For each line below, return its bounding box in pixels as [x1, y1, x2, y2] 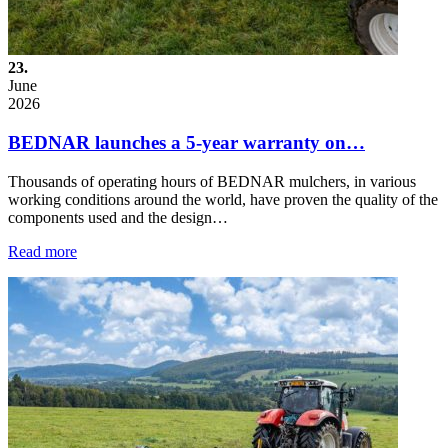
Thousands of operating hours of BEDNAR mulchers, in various [8, 172, 416, 190]
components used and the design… [8, 208, 228, 226]
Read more [8, 242, 77, 260]
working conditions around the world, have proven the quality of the [8, 190, 438, 208]
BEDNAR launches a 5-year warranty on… [8, 132, 365, 154]
